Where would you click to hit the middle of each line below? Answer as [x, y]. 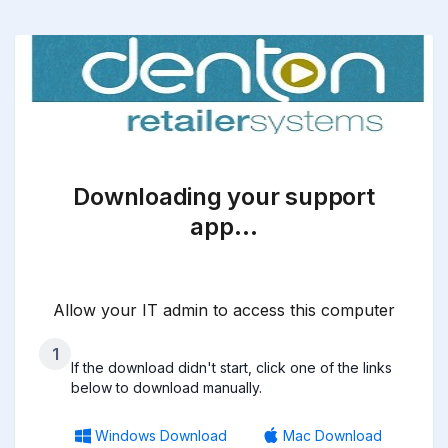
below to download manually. [166, 388]
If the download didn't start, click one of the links [231, 368]
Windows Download [161, 436]
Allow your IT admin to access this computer [224, 310]
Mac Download [332, 436]
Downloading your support [224, 196]
